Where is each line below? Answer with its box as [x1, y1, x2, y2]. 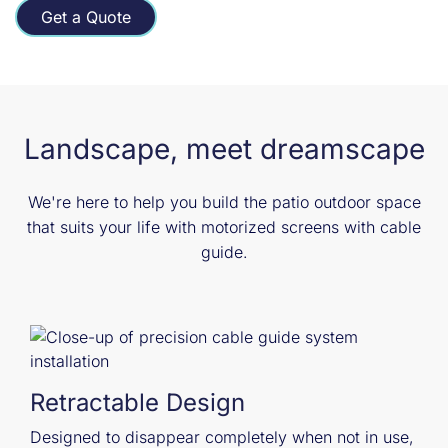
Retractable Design [30, 388, 245, 418]
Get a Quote [41, 7, 131, 28]
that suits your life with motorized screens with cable [27, 217, 421, 238]
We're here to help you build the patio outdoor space [27, 192, 421, 213]
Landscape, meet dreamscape [23, 132, 425, 167]
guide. [200, 242, 248, 263]
